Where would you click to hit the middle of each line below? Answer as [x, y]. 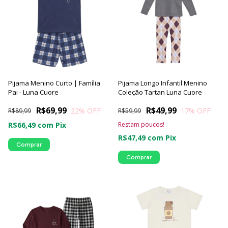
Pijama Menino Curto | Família [54, 83]
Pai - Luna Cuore [33, 92]
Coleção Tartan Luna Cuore [160, 92]
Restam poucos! [141, 124]
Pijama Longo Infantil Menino [163, 83]
